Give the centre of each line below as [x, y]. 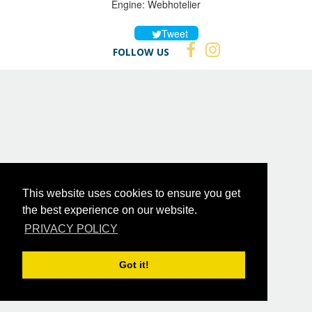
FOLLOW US [141, 52]
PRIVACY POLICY [71, 229]
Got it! [134, 265]
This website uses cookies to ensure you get [131, 194]
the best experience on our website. [110, 210]
